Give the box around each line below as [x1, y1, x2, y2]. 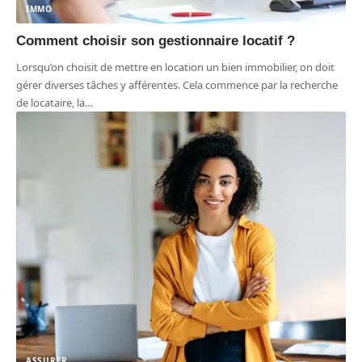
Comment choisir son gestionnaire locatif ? [16, 32, 295, 48]
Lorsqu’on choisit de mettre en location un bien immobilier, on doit [16, 59, 335, 74]
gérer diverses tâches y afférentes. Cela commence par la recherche [16, 77, 338, 92]
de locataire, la [16, 95, 85, 110]
